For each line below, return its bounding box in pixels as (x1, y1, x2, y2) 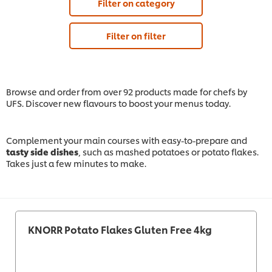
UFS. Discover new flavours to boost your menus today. (6, 97, 231, 109)
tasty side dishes (6, 146, 78, 158)
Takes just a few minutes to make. (6, 157, 146, 169)
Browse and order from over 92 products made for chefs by (6, 86, 247, 98)
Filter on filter (106, 30, 166, 42)
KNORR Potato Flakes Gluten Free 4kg (28, 222, 212, 237)
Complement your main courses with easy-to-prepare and (6, 134, 247, 146)
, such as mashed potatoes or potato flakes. (78, 146, 259, 158)
